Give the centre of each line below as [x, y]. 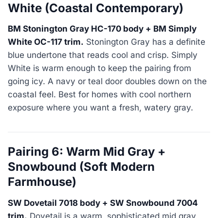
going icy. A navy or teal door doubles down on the [107, 82]
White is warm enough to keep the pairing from [100, 68]
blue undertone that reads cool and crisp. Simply [103, 55]
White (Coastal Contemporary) [96, 8]
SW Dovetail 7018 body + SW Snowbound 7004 [103, 203]
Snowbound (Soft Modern [81, 167]
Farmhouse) [42, 182]
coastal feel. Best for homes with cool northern [100, 95]
